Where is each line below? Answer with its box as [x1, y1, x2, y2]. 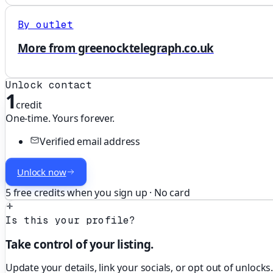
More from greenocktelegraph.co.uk [18, 40, 214, 56]
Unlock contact [5, 79, 93, 92]
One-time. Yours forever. [5, 112, 115, 126]
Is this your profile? [5, 214, 136, 227]
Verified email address [40, 135, 141, 149]
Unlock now [17, 166, 66, 179]
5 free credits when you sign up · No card [5, 186, 190, 200]
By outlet [18, 18, 74, 31]
